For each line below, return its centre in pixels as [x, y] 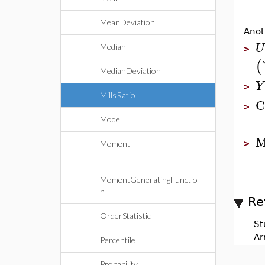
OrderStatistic [125, 216]
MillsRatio [118, 95]
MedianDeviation [130, 71]
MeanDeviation [127, 22]
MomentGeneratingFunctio [149, 180]
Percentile [118, 240]
